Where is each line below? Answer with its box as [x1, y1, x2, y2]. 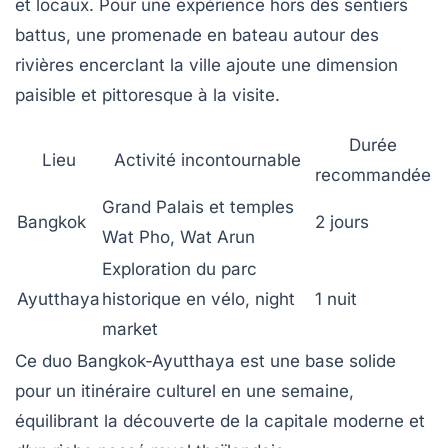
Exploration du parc [102, 258, 257, 279]
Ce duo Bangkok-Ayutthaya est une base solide [15, 350, 396, 371]
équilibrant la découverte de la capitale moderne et [15, 410, 425, 431]
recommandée [315, 164, 431, 185]
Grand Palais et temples [102, 196, 294, 217]
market [102, 318, 158, 339]
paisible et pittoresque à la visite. [15, 84, 280, 105]
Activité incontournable [114, 149, 301, 170]
